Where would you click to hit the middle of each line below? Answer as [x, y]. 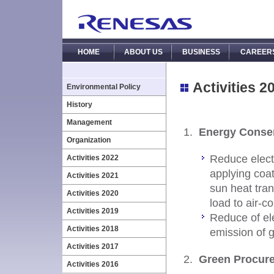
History [80, 105]
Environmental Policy [104, 87]
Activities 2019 [93, 211]
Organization [89, 140]
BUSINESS [201, 52]
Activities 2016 [93, 264]
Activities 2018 [93, 229]
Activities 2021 [93, 176]
